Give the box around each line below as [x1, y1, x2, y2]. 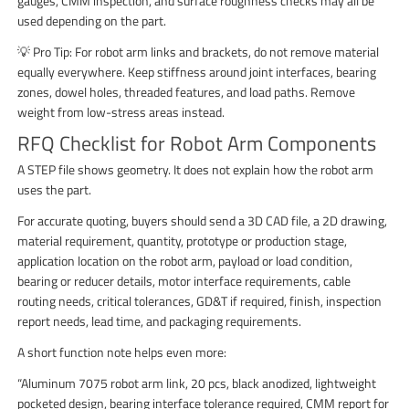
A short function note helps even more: [17, 341, 227, 362]
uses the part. [17, 179, 92, 199]
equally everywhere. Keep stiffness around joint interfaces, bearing [17, 61, 377, 81]
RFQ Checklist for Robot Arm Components [17, 127, 377, 159]
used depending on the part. [17, 10, 167, 30]
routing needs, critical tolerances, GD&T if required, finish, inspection [17, 290, 383, 310]
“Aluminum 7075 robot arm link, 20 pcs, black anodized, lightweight [17, 372, 377, 393]
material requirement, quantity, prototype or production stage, [17, 230, 348, 250]
